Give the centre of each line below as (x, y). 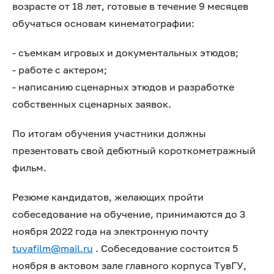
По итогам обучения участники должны (109, 133)
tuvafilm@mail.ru (53, 248)
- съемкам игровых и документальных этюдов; (125, 53)
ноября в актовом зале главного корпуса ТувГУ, (129, 265)
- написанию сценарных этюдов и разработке (123, 87)
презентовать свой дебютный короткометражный (134, 150)
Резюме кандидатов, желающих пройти (108, 197)
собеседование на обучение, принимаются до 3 (129, 214)
